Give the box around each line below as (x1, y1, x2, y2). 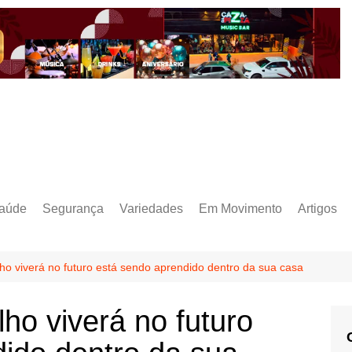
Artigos (298, 201, 337, 215)
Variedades (119, 201, 183, 215)
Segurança (42, 201, 104, 215)
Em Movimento (199, 201, 282, 215)
